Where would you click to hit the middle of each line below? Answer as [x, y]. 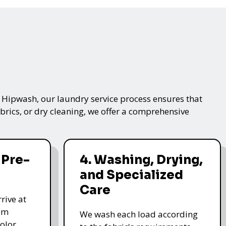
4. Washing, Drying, [141, 160]
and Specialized [131, 175]
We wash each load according [138, 214]
